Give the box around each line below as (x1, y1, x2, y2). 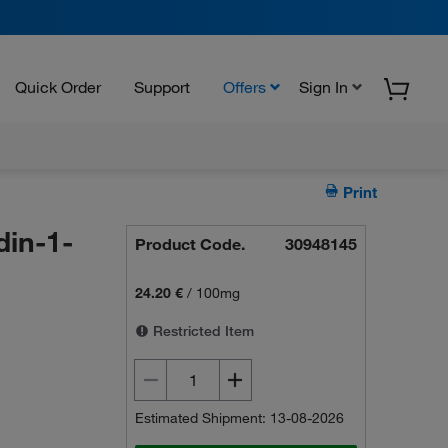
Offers (223, 76, 266, 97)
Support (134, 76, 190, 97)
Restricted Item (149, 322, 255, 340)
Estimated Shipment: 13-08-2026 (135, 409, 345, 427)
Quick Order (15, 76, 101, 97)
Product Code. (135, 234, 246, 254)
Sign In (299, 76, 348, 97)
